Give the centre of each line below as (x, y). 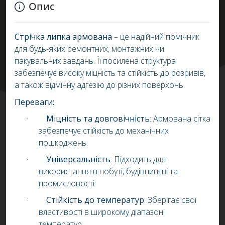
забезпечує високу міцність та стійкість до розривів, (110, 73)
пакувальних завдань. (56, 61)
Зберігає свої (172, 200)
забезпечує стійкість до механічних (104, 131)
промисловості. (67, 183)
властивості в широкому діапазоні (102, 212)
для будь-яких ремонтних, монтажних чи (89, 49)
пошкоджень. (63, 143)
